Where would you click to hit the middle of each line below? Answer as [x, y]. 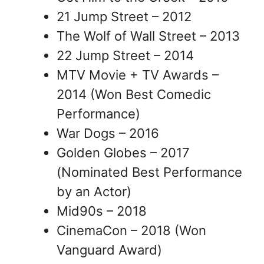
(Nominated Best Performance [149, 172]
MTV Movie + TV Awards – [138, 75]
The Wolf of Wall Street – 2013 [148, 36]
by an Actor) [94, 191]
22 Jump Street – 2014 [125, 55]
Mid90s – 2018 [102, 211]
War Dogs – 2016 [108, 133]
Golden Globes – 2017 [123, 152]
